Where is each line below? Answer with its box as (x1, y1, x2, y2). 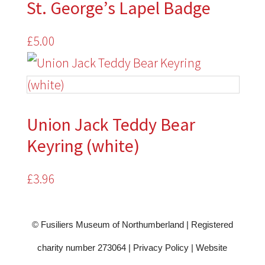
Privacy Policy (133, 243, 189, 253)
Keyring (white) (26, 134, 140, 157)
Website (196, 243, 228, 253)
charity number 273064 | (37, 243, 134, 253)
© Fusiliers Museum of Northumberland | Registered (31, 219, 233, 230)
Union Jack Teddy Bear (26, 113, 195, 135)
